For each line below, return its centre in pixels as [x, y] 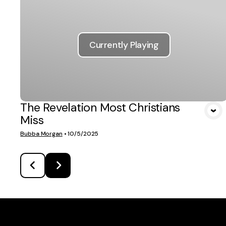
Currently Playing [124, 45]
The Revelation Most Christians [100, 107]
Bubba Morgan [41, 133]
